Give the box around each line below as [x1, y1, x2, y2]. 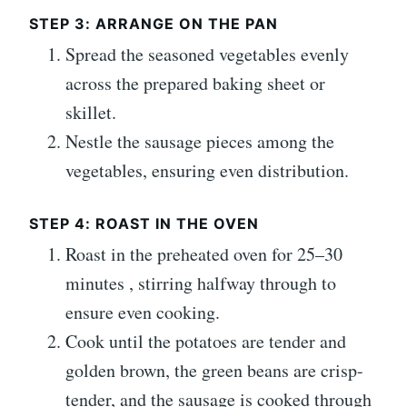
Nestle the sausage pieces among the [65, 129, 334, 154]
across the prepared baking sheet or [65, 71, 325, 96]
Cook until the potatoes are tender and [65, 329, 346, 354]
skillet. [65, 100, 116, 125]
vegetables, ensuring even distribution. [65, 158, 349, 184]
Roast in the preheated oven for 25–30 [65, 242, 342, 267]
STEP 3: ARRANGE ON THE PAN [29, 15, 278, 34]
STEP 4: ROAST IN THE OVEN [29, 214, 259, 233]
